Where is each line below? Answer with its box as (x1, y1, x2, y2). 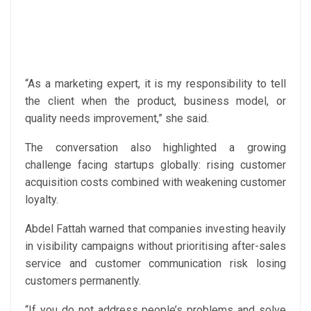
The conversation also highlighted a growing (25, 140, 286, 154)
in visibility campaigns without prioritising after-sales (25, 239, 286, 253)
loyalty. (25, 192, 58, 206)
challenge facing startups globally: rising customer (25, 158, 286, 171)
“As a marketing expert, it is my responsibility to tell (25, 76, 286, 90)
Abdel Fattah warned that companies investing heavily (25, 221, 286, 235)
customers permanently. (25, 274, 141, 287)
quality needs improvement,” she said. (25, 111, 209, 125)
